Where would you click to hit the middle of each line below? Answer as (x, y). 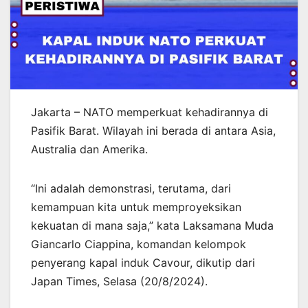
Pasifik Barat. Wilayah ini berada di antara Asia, (153, 130)
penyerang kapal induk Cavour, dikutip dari (143, 262)
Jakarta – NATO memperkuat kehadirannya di (150, 112)
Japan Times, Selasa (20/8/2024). (119, 281)
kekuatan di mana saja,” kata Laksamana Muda (152, 225)
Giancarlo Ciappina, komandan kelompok (139, 244)
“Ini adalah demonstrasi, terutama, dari (131, 188)
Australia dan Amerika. (89, 149)
